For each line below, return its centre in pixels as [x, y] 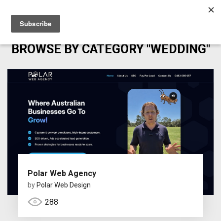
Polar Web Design [63, 185]
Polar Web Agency [62, 173]
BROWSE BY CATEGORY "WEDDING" [110, 49]
